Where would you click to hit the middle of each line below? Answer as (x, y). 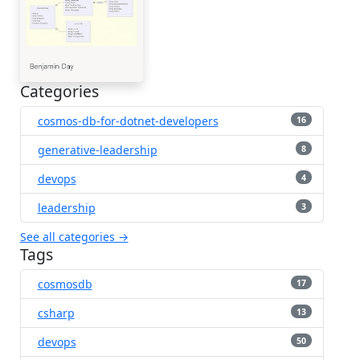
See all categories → (74, 236)
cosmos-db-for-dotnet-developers (128, 121)
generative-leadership (97, 149)
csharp (56, 313)
